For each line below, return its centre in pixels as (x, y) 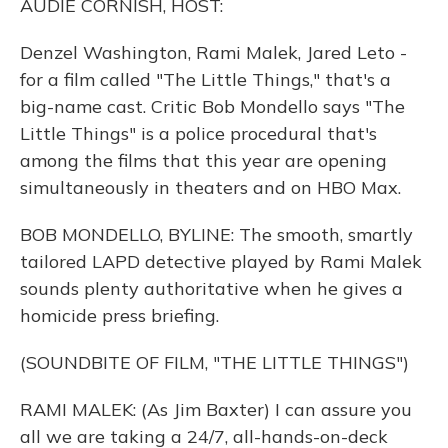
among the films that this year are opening (203, 160)
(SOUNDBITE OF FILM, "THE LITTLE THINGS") (214, 362)
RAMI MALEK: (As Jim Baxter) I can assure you (216, 409)
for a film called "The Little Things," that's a (205, 79)
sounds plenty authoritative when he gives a (211, 288)
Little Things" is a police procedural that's (198, 133)
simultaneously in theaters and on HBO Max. (210, 187)
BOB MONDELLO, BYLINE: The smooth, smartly (216, 234)
